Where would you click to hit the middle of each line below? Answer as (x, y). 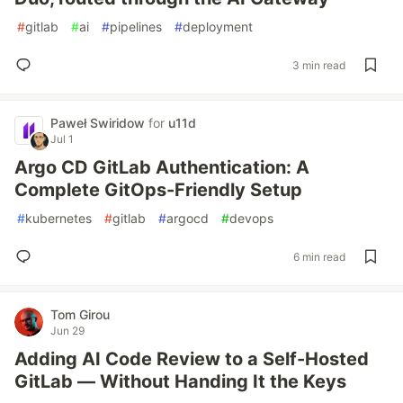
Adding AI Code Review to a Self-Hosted (192, 359)
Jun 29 (67, 331)
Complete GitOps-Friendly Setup (158, 190)
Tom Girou (80, 314)
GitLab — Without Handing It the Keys (180, 381)
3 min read (319, 65)
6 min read (319, 256)
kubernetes (58, 218)
